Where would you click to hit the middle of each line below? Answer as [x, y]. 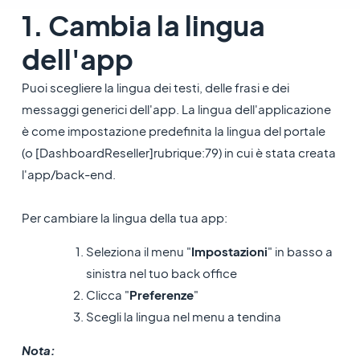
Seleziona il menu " [138, 251]
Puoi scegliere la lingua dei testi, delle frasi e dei [155, 87]
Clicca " [107, 295]
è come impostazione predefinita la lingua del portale [173, 131]
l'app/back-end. [68, 174]
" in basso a [300, 251]
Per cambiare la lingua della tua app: [124, 217]
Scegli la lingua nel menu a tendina [183, 316]
